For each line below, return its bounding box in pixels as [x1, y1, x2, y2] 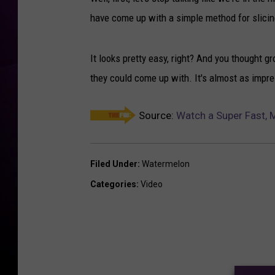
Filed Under [90, 159, 137, 169]
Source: [136, 109, 176, 122]
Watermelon [142, 159, 190, 169]
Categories [90, 179, 136, 190]
